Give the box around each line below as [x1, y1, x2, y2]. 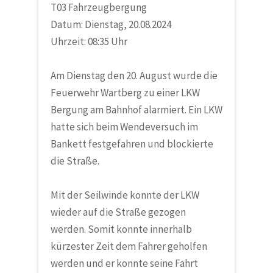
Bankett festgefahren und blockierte [50, 136, 213, 151]
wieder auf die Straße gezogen [50, 205, 186, 219]
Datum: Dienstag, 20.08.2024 [50, 17, 171, 31]
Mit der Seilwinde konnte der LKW [50, 188, 199, 202]
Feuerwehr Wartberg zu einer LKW [50, 85, 200, 99]
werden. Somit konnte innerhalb [50, 222, 192, 236]
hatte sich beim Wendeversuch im [50, 119, 198, 133]
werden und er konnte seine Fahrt [50, 256, 198, 270]
